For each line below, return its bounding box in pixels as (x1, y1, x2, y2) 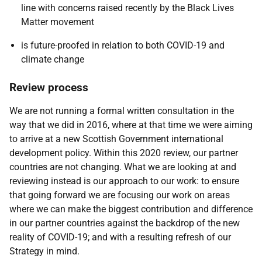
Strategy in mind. (9, 246, 80, 257)
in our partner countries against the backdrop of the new (9, 218, 240, 229)
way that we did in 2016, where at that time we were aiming (9, 119, 253, 130)
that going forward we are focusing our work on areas (9, 189, 230, 201)
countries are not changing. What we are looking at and (9, 161, 236, 173)
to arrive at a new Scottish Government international (9, 133, 223, 144)
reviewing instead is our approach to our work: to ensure (9, 175, 239, 187)
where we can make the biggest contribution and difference (9, 204, 253, 215)
